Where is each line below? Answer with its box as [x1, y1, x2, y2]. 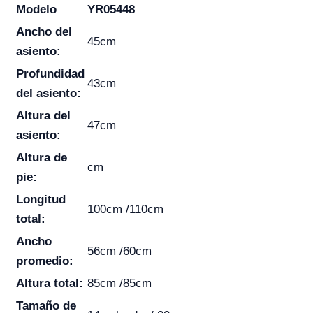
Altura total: [16, 277, 83, 290]
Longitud [16, 193, 66, 206]
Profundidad [16, 67, 85, 80]
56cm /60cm [87, 245, 152, 258]
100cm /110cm [87, 203, 163, 216]
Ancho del [16, 25, 72, 38]
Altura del [16, 109, 71, 122]
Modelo [16, 3, 57, 16]
